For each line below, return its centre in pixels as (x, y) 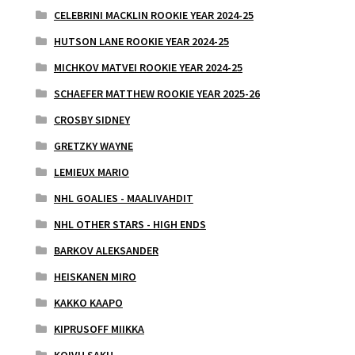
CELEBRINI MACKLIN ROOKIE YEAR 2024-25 (153, 15)
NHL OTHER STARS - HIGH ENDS (130, 225)
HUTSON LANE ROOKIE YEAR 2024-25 (141, 42)
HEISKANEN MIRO (95, 277)
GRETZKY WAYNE (93, 146)
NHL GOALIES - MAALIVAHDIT (123, 198)
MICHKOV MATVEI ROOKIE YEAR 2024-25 (148, 68)
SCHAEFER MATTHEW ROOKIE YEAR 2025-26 (157, 94)
